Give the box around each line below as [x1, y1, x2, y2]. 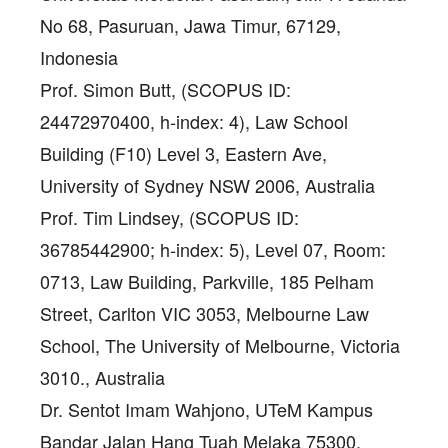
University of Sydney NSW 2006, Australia [40, 171, 375, 198]
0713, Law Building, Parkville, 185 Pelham [40, 267, 374, 294]
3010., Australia [40, 363, 165, 390]
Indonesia [40, 43, 118, 70]
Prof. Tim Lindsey [40, 203, 179, 230]
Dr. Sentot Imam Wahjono [40, 395, 245, 422]
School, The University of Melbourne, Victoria [40, 331, 400, 358]
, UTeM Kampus [245, 395, 373, 422]
